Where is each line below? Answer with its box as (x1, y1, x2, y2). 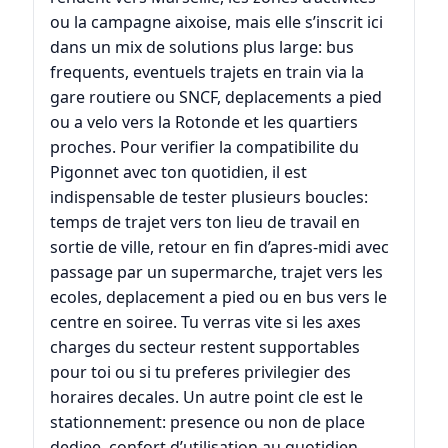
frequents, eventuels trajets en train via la (49, 61, 364, 84)
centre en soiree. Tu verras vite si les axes (49, 311, 361, 334)
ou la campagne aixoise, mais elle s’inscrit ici (49, 11, 383, 34)
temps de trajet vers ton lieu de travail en (49, 211, 360, 234)
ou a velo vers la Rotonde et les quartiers (49, 111, 358, 134)
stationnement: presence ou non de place (49, 411, 365, 434)
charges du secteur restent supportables (49, 336, 360, 359)
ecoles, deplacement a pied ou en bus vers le (49, 286, 387, 309)
